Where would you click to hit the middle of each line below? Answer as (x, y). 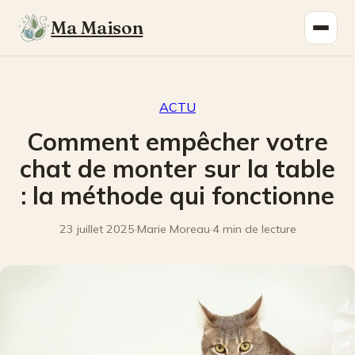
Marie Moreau (173, 229)
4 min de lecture (254, 229)
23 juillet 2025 (97, 229)
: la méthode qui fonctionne (177, 195)
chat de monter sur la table (177, 168)
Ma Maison (97, 28)
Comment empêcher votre (177, 141)
